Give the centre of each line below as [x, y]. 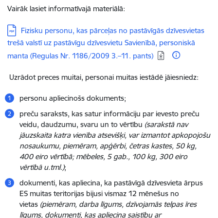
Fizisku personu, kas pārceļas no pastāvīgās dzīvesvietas [113, 30]
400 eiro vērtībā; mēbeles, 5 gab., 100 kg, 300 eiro [103, 156]
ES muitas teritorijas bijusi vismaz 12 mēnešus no [99, 193]
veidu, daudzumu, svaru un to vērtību [82, 124]
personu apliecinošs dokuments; [73, 98]
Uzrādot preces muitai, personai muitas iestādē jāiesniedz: [103, 77]
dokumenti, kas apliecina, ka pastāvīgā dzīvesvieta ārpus [111, 183]
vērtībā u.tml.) [42, 167]
